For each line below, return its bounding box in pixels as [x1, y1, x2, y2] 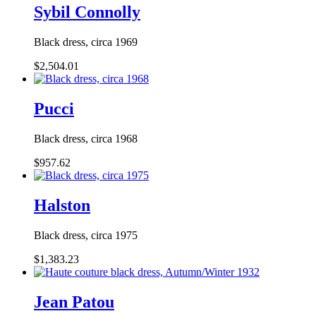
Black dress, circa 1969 [34, 36, 138, 49]
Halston [34, 195, 90, 214]
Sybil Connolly [34, 3, 140, 22]
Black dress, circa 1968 [34, 133, 138, 145]
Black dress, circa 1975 [34, 229, 138, 241]
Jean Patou [34, 292, 114, 311]
